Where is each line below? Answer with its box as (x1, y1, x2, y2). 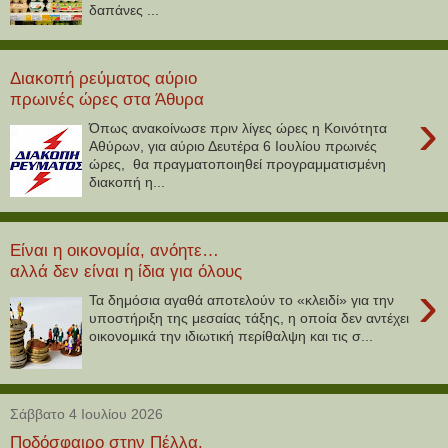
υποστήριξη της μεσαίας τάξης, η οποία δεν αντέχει (89, 309, 410, 326)
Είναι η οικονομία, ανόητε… (10, 240, 219, 261)
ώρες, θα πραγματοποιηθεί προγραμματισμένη (89, 155, 387, 172)
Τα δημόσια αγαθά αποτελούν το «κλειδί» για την (89, 291, 395, 308)
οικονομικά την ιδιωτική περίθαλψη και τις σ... (89, 327, 374, 344)
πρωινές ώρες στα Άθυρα (10, 89, 204, 110)
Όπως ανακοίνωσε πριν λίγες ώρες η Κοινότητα (89, 119, 388, 136)
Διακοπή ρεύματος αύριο (10, 68, 197, 89)
